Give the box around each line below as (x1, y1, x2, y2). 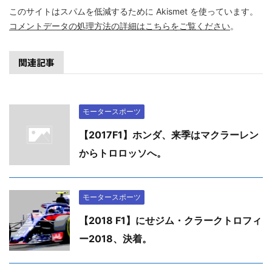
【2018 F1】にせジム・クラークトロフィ (79, 214, 262, 226)
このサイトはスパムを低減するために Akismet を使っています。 (9, 5, 258, 16)
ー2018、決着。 (79, 232, 152, 245)
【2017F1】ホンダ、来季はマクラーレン (79, 128, 259, 141)
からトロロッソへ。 (79, 146, 166, 159)
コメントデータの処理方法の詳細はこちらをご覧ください (9, 20, 230, 31)
